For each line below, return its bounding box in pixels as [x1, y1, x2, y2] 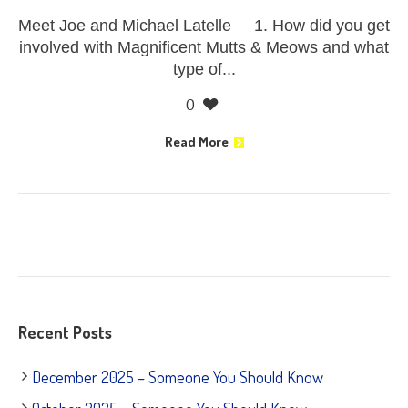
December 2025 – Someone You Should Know [32, 367, 323, 388]
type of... [172, 60, 236, 79]
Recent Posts [18, 322, 112, 343]
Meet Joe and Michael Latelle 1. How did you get [18, 16, 390, 36]
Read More [164, 133, 229, 151]
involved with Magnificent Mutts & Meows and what [19, 38, 389, 57]
